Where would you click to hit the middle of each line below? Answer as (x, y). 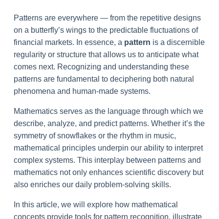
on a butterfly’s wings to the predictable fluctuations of (106, 30)
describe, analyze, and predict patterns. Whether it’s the (109, 123)
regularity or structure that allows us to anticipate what (106, 54)
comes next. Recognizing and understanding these (101, 66)
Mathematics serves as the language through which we (109, 111)
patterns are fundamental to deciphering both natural (104, 79)
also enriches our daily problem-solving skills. (92, 184)
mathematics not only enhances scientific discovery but (109, 172)
